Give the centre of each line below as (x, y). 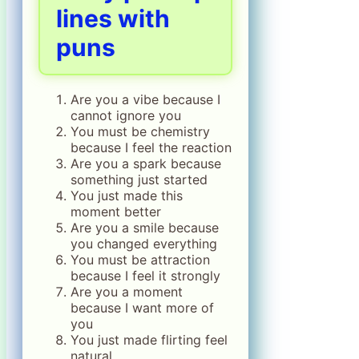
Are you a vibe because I (145, 100)
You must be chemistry (140, 132)
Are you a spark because (146, 164)
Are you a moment (127, 292)
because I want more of (142, 308)
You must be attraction (140, 260)
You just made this (127, 196)
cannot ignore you (126, 116)
